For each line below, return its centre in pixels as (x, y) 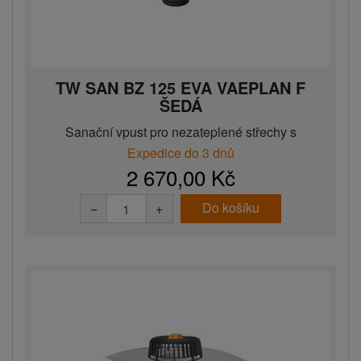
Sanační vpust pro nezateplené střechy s (180, 132)
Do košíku (230, 208)
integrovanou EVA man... (180, 150)
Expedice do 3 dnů (180, 153)
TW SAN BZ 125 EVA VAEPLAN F (180, 88)
